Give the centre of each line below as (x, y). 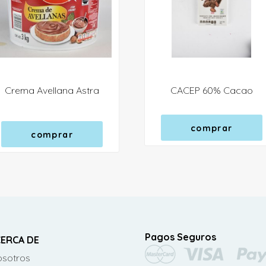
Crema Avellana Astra (52, 90)
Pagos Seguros (180, 237)
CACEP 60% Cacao (211, 90)
